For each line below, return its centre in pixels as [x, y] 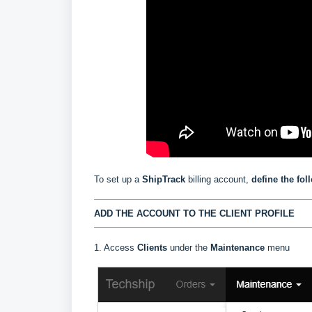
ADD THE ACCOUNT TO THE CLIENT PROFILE [194, 214]
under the [190, 248]
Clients [154, 248]
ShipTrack [164, 180]
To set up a [118, 180]
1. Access [116, 248]
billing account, [220, 180]
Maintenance [239, 248]
